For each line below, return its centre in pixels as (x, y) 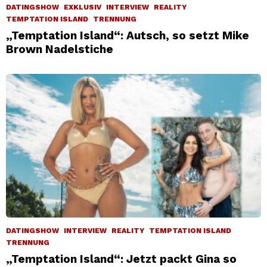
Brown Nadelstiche (60, 49)
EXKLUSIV (83, 7)
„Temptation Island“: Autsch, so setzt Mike (128, 35)
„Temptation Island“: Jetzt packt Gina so (121, 259)
